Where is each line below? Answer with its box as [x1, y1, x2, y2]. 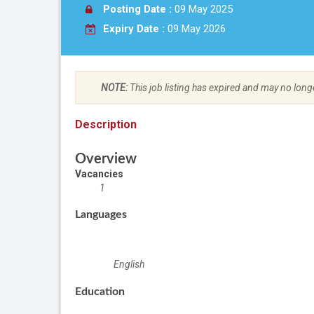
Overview [75, 152, 137, 167]
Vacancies [75, 168, 125, 180]
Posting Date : [103, 3, 175, 15]
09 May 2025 [175, 3, 233, 15]
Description [75, 118, 137, 132]
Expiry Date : [103, 22, 165, 35]
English [114, 259, 144, 271]
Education [75, 286, 125, 298]
